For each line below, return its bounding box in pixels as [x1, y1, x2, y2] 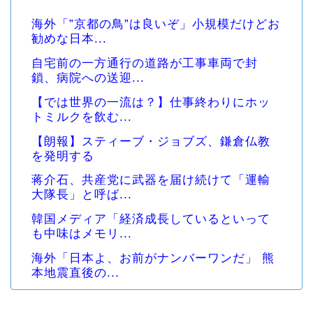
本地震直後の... [31, 266, 119, 280]
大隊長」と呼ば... [31, 188, 132, 202]
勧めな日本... [31, 31, 107, 45]
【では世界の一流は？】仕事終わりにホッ [31, 95, 270, 109]
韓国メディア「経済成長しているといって [31, 212, 270, 226]
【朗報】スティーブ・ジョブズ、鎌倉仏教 [31, 134, 270, 148]
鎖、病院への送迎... [31, 71, 145, 85]
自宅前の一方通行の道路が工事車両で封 [31, 56, 258, 70]
